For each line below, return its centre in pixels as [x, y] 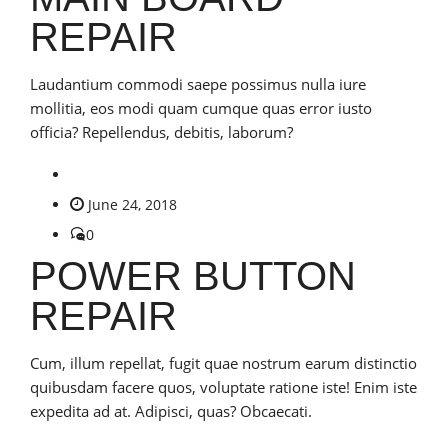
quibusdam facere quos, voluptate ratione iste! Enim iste [223, 386]
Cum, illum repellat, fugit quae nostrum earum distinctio [223, 362]
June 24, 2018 [132, 204]
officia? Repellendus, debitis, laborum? [161, 131]
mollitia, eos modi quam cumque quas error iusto [201, 107]
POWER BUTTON [193, 275]
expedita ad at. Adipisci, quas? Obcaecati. [171, 410]
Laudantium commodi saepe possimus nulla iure [198, 83]
